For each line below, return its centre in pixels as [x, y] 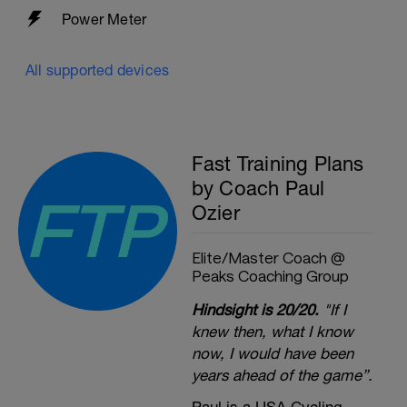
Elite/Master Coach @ [268, 257]
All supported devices [98, 70]
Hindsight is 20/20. [255, 310]
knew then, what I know [272, 332]
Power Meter [104, 19]
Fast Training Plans [278, 164]
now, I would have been [272, 353]
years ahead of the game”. [282, 375]
